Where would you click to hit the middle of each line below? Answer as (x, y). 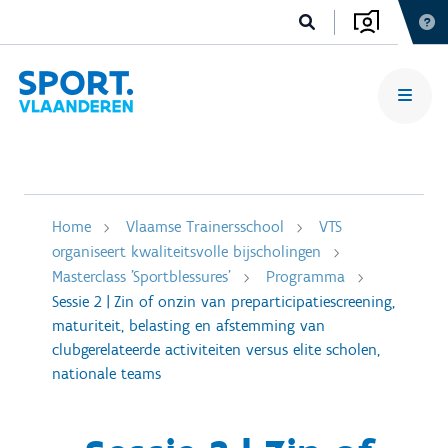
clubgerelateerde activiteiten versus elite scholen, (216, 349)
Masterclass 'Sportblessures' (141, 276)
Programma (305, 276)
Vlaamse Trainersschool (205, 226)
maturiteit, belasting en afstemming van (188, 325)
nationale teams (106, 373)
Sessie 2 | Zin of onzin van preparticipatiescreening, (223, 301)
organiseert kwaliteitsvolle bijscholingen (186, 251)
